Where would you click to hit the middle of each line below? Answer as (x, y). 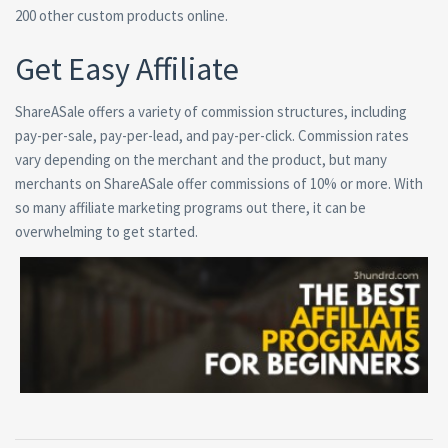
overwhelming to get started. (106, 232)
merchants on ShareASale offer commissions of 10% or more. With (219, 184)
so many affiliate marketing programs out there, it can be (190, 208)
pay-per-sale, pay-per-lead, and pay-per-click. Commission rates (212, 136)
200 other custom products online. (121, 16)
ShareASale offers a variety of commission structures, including (211, 112)
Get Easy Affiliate (127, 69)
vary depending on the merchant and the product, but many (201, 160)
